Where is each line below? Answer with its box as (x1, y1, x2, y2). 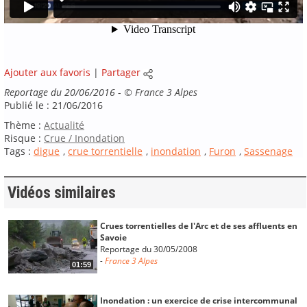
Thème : (4, 118, 44, 132)
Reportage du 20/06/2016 (4, 85, 115, 99)
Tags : (4, 144, 34, 158)
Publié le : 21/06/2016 (4, 98, 103, 112)
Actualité (44, 118, 84, 132)
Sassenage (244, 144, 293, 158)
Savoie (99, 231, 127, 243)
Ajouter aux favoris (4, 65, 90, 79)
